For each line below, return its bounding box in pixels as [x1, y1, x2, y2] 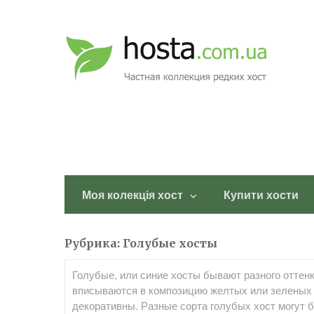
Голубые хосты [123, 236, 217, 250]
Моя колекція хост [82, 186, 183, 203]
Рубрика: [64, 236, 123, 250]
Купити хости [224, 186, 299, 203]
